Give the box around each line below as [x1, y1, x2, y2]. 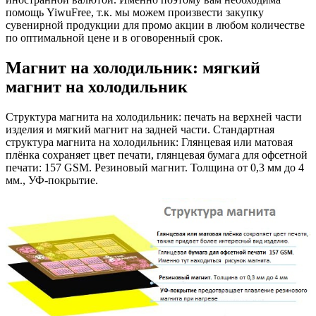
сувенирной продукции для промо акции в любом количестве [6, 19, 305, 32]
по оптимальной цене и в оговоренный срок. [6, 32, 223, 44]
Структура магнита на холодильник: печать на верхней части [6, 111, 302, 123]
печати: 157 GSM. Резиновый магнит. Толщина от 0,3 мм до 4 [6, 162, 304, 174]
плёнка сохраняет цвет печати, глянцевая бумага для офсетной [6, 149, 308, 162]
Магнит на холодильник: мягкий [6, 59, 260, 78]
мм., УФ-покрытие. [6, 174, 98, 187]
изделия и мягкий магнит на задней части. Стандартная [6, 123, 274, 136]
